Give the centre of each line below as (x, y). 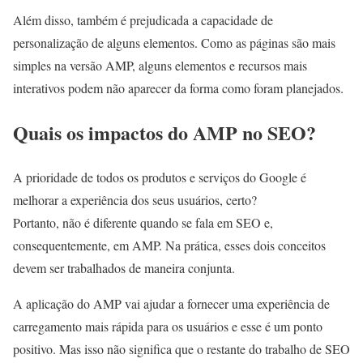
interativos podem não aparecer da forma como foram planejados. (178, 88)
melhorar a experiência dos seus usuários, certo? (137, 199)
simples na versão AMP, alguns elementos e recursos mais (160, 66)
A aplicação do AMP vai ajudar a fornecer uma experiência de (171, 303)
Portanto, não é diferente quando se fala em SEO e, (143, 222)
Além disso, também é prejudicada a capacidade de (143, 20)
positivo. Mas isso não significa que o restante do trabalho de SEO (181, 348)
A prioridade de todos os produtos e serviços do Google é (160, 177)
